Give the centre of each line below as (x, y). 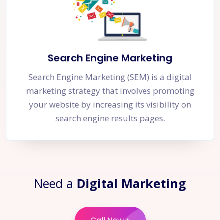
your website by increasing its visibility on (110, 104)
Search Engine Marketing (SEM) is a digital (110, 77)
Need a (55, 183)
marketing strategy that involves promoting (110, 90)
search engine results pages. (110, 118)
